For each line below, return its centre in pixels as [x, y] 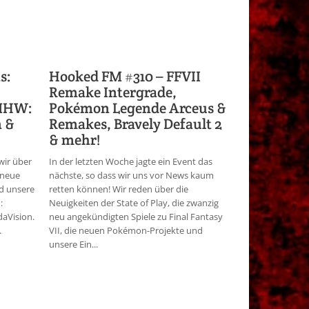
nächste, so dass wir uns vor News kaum [131, 175]
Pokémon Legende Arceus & [138, 108]
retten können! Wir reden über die [119, 189]
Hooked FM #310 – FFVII [125, 76]
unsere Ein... [73, 244]
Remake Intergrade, [113, 92]
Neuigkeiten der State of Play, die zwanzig [134, 203]
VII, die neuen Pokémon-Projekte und [126, 230]
